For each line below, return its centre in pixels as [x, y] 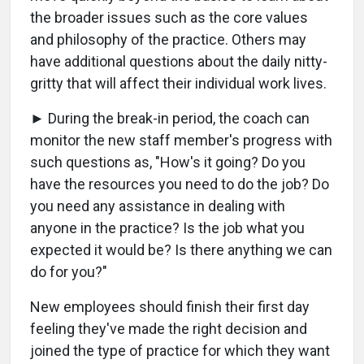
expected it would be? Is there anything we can [181, 249]
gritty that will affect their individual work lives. [178, 83]
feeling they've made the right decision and [169, 328]
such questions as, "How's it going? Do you [168, 162]
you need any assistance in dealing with [158, 206]
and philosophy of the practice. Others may [168, 39]
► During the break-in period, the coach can [170, 118]
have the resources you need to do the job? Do [180, 184]
